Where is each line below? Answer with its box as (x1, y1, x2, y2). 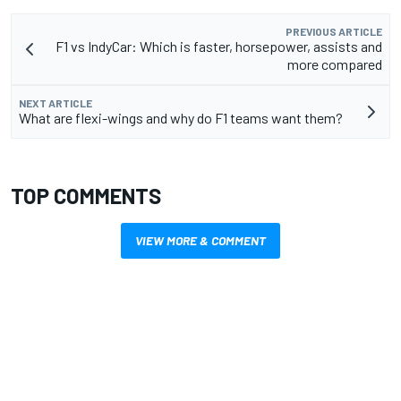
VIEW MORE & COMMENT (135, 232, 266, 248)
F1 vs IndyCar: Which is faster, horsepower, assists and (55, 37, 382, 55)
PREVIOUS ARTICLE (286, 24, 382, 38)
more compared (287, 55, 382, 73)
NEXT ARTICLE (19, 96, 92, 109)
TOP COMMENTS (11, 182, 161, 209)
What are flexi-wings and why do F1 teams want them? (19, 108, 343, 126)
